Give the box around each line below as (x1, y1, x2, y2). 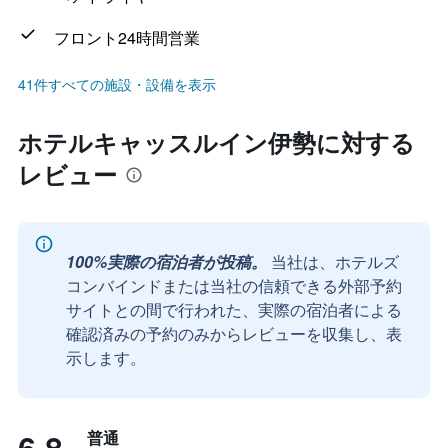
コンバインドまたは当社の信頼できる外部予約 (66, 274, 402, 297)
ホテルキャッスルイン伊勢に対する (18, 125, 415, 159)
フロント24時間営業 (54, 26, 200, 49)
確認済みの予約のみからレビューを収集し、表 (66, 322, 402, 345)
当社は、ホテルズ (271, 250, 399, 273)
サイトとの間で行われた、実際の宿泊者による (66, 298, 402, 321)
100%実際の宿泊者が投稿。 (66, 250, 267, 273)
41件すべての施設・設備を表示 (18, 74, 216, 94)
